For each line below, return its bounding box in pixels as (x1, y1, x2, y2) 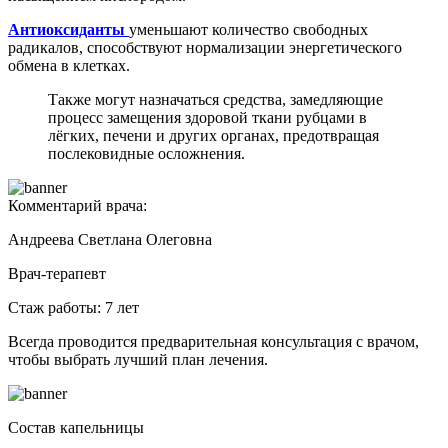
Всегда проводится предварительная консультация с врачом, (8, 333, 419, 351)
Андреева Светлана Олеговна (8, 231, 212, 249)
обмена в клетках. (8, 57, 130, 75)
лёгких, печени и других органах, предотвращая (48, 127, 379, 145)
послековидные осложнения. (48, 145, 245, 163)
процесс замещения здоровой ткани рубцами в (48, 109, 367, 127)
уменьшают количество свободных (129, 21, 368, 39)
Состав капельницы (8, 419, 144, 437)
